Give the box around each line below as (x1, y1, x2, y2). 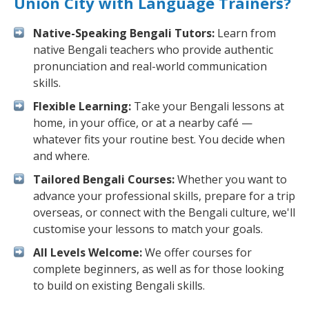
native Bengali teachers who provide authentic (33, 42, 273, 57)
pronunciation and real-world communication (33, 59, 267, 74)
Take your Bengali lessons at (131, 99, 284, 114)
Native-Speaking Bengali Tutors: (33, 26, 215, 41)
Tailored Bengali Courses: (33, 172, 175, 187)
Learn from (215, 26, 276, 41)
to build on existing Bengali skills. (33, 278, 205, 293)
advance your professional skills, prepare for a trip (33, 188, 295, 203)
